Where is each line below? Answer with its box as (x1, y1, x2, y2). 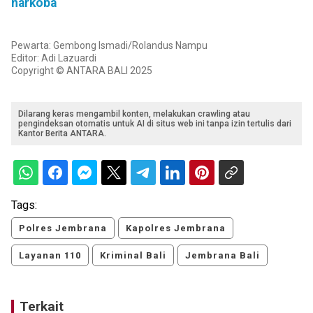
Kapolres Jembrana (126, 222, 226, 233)
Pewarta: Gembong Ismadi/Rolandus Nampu (11, 39, 208, 51)
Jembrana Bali (185, 249, 260, 261)
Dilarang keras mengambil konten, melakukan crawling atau (18, 108, 250, 119)
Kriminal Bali (100, 249, 166, 261)
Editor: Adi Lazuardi (11, 52, 96, 64)
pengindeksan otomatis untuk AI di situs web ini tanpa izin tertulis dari (18, 118, 291, 129)
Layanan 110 (19, 249, 81, 261)
